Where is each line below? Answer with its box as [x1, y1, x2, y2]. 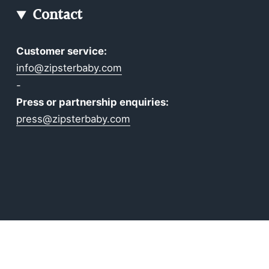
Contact [32, 4, 82, 28]
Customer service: [16, 44, 107, 57]
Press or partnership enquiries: [16, 96, 169, 109]
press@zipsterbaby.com [16, 113, 131, 125]
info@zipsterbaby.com [16, 62, 122, 74]
